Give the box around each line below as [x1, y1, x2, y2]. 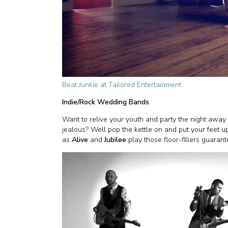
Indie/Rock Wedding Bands [62, 97, 149, 107]
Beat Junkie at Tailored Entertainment [62, 80, 181, 90]
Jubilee [104, 135, 126, 145]
